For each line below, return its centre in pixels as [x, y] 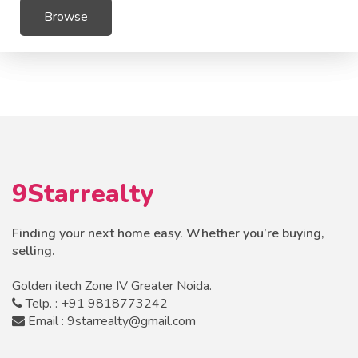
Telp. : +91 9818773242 [95, 304]
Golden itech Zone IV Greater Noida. [112, 286]
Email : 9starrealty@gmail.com [110, 321]
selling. [34, 251]
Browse [66, 17]
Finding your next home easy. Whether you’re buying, [168, 233]
